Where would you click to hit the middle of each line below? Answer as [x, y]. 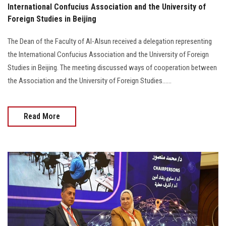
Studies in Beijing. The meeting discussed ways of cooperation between [112, 67]
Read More [42, 116]
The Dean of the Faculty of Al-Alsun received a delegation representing [110, 41]
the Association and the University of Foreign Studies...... [90, 80]
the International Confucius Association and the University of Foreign [108, 54]
